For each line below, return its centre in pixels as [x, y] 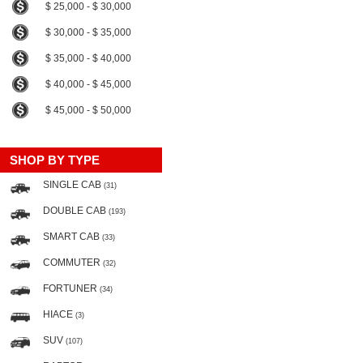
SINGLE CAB [73, 185]
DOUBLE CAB [76, 211]
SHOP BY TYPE [55, 160]
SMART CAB [73, 237]
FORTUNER [71, 288]
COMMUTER [73, 263]
